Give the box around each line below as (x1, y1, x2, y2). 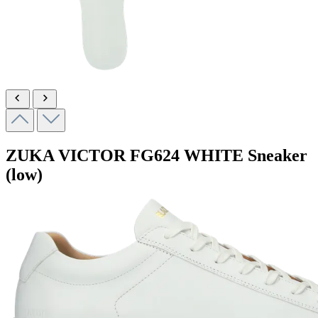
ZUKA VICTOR (6, 146, 126, 165)
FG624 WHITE (130, 146, 243, 165)
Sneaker (248, 146, 307, 165)
